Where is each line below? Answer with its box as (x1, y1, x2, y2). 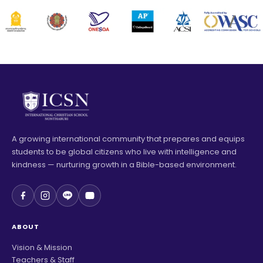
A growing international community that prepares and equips (12, 133, 245, 144)
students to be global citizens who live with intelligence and (12, 146, 237, 157)
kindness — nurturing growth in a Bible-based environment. (12, 159, 237, 170)
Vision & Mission (12, 241, 72, 253)
